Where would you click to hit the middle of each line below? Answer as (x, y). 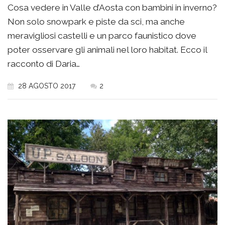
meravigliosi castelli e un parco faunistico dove (102, 36)
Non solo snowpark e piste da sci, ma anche (96, 22)
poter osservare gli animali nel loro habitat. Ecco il (107, 50)
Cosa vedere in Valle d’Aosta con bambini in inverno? (112, 8)
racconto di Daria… (44, 64)
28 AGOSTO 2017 (46, 86)
